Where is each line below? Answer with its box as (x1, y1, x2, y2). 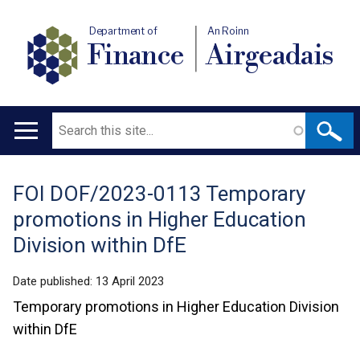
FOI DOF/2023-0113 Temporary (13, 182, 305, 206)
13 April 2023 (96, 274, 164, 288)
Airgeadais (205, 37, 335, 74)
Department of (88, 25, 157, 38)
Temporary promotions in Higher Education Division (13, 298, 339, 315)
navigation (6, 166, 97, 188)
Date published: (13, 274, 96, 288)
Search (52, 115, 89, 129)
